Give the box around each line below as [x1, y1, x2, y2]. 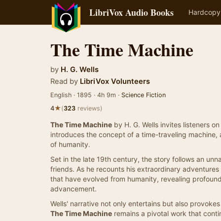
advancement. [50, 184, 97, 193]
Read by [50, 77, 78, 86]
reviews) [75, 105, 103, 112]
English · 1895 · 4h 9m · [50, 91, 121, 99]
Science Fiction [121, 91, 166, 99]
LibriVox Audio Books [89, 6, 174, 19]
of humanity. [50, 140, 90, 148]
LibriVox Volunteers [78, 77, 150, 86]
